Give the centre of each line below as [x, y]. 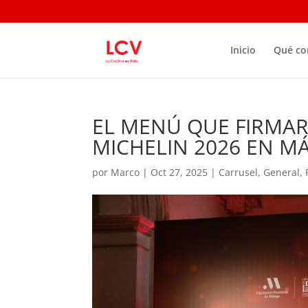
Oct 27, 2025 [179, 172]
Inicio [243, 49]
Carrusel [239, 172]
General [282, 172]
